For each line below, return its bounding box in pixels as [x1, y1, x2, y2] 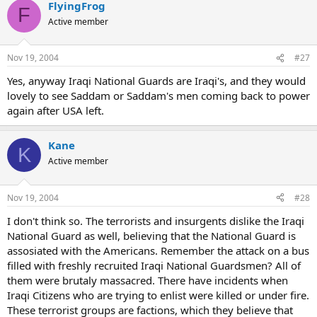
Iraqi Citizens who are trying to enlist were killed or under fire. [7, 287, 309, 302]
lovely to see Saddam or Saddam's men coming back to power [7, 88, 310, 103]
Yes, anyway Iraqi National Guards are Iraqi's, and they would [7, 74, 306, 88]
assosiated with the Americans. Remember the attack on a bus [7, 243, 309, 258]
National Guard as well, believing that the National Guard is [7, 228, 296, 243]
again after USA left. [7, 103, 104, 118]
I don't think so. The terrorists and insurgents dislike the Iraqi [7, 213, 304, 228]
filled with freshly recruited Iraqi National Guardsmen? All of [7, 258, 301, 272]
